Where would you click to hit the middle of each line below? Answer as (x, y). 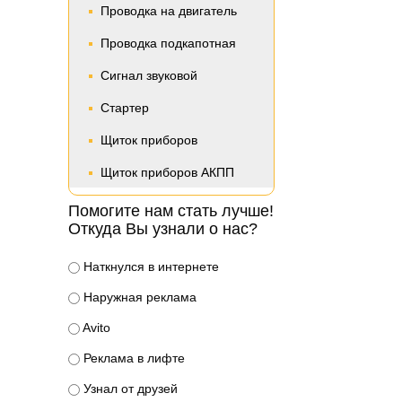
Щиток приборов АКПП (167, 172)
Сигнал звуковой (149, 75)
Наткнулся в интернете (149, 267)
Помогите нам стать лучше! (171, 211)
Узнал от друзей (129, 389)
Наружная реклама (138, 297)
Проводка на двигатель (169, 11)
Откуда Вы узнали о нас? (163, 229)
